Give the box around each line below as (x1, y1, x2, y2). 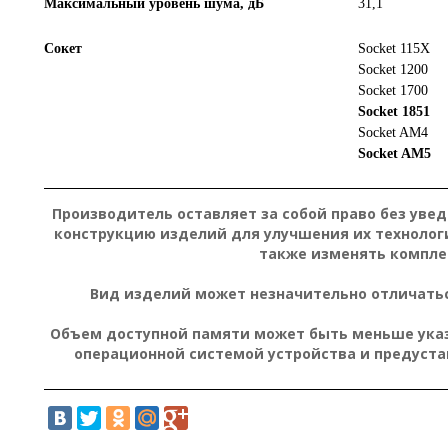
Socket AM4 (357, 124, 428, 140)
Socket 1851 (357, 103, 430, 119)
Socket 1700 (357, 82, 428, 98)
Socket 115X (357, 40, 430, 56)
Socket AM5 (357, 145, 431, 161)
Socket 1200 (357, 61, 428, 77)
